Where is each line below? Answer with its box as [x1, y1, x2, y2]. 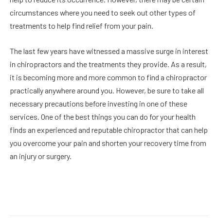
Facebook [15, 192, 49, 201]
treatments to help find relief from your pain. [10, 21, 153, 31]
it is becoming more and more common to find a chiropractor [10, 72, 207, 82]
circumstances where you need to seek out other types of [10, 8, 196, 18]
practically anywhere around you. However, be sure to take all [10, 85, 204, 95]
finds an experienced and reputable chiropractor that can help [10, 125, 208, 134]
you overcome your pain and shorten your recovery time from [10, 138, 206, 147]
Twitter [51, 192, 76, 201]
